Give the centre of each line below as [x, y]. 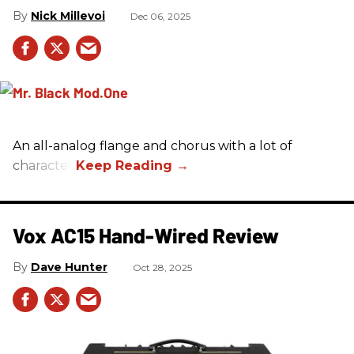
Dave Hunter [69, 267]
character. [44, 165]
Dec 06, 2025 [160, 16]
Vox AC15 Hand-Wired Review [146, 235]
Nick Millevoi [68, 15]
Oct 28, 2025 [162, 267]
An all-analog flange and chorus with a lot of [153, 145]
